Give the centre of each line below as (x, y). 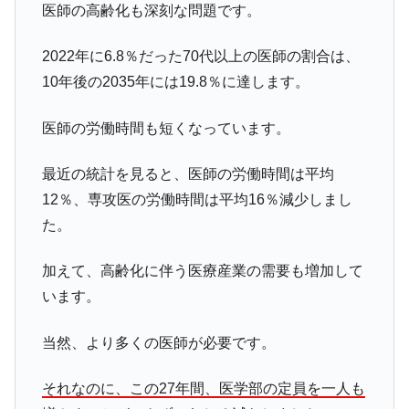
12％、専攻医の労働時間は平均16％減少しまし (197, 200)
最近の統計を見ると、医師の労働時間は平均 (188, 174)
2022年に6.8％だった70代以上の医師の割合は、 (200, 57)
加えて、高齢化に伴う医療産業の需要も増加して (202, 271)
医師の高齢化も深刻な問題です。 (151, 10)
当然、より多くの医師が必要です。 (158, 342)
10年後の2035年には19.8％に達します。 (175, 82)
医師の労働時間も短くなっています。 (166, 128)
